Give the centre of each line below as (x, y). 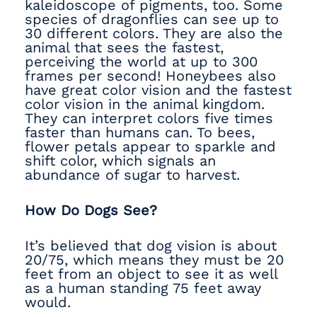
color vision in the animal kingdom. (145, 104)
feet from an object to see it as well (151, 274)
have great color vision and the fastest (158, 90)
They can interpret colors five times (149, 118)
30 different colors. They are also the (154, 33)
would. (50, 302)
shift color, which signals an (120, 161)
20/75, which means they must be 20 (154, 260)
